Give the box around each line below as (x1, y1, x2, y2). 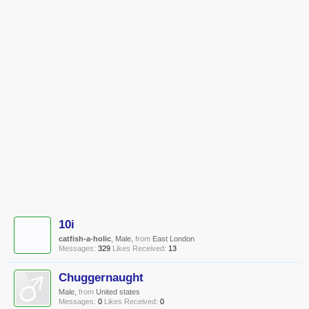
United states (96, 288, 140, 296)
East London (152, 235, 195, 243)
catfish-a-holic (59, 235, 111, 243)
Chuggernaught (59, 270, 143, 284)
